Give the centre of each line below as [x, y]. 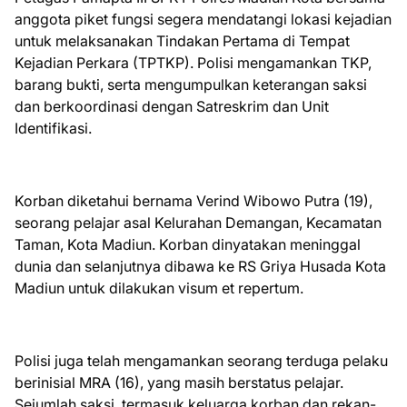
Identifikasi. [53, 128]
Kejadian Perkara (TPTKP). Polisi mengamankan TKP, [193, 63]
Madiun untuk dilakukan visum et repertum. [159, 288]
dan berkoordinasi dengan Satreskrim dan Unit [172, 106]
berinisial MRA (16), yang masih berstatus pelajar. [179, 382]
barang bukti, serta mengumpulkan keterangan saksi [191, 84]
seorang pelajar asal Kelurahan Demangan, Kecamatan [198, 223]
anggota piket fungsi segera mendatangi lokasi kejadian [203, 19]
